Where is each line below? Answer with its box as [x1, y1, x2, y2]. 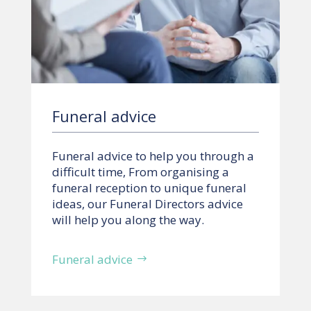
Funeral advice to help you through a [51, 147, 254, 164]
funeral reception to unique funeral [51, 179, 246, 196]
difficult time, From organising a [51, 163, 229, 180]
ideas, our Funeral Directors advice [51, 195, 243, 212]
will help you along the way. [51, 211, 204, 228]
